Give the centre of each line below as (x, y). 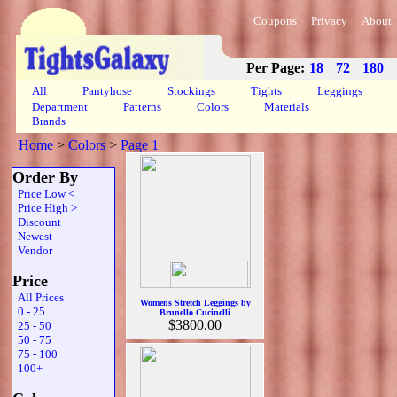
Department (60, 107)
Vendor (32, 250)
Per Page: (276, 68)
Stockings (191, 91)
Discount (37, 222)
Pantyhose (107, 91)
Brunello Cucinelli (195, 312)
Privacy (329, 21)
